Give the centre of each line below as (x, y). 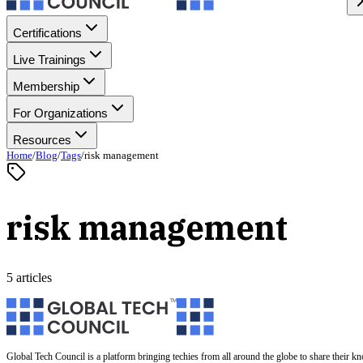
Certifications (47, 33)
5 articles (29, 277)
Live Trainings (49, 60)
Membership (46, 86)
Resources (42, 140)
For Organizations (60, 113)
